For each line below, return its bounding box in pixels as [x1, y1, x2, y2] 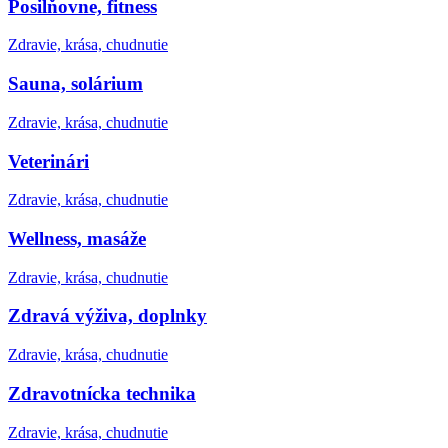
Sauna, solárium [8, 73, 143, 95]
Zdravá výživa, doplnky [8, 305, 207, 327]
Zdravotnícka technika [8, 382, 196, 404]
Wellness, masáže [8, 227, 146, 249]
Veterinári [8, 150, 89, 172]
